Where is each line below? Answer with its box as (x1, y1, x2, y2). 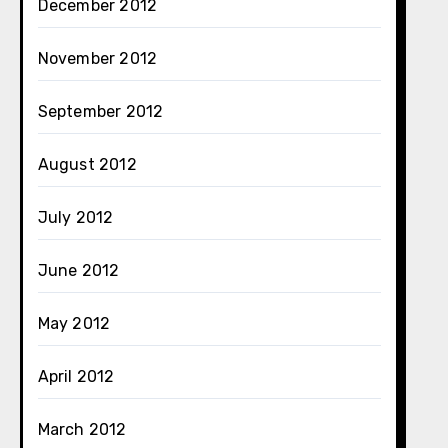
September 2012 (37, 102, 164, 121)
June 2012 (37, 261, 120, 280)
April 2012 (37, 367, 115, 386)
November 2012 (37, 49, 158, 68)
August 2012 (37, 155, 137, 174)
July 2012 (37, 208, 114, 227)
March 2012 (37, 420, 127, 439)
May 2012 (37, 314, 111, 333)
